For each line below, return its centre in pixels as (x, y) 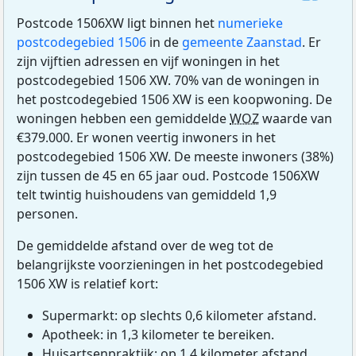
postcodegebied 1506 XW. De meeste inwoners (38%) (175, 156)
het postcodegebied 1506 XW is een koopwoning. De (174, 99)
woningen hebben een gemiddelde (123, 118)
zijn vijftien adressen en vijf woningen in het (148, 61)
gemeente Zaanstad (242, 42)
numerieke (250, 23)
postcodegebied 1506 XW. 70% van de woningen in (168, 80)
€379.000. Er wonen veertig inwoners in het (146, 137)
